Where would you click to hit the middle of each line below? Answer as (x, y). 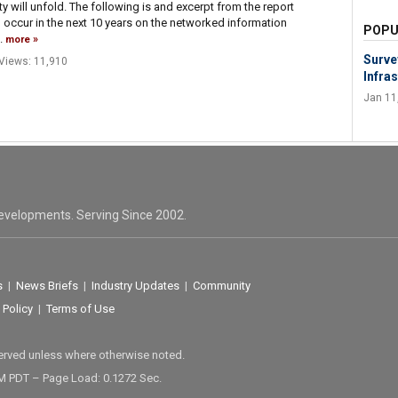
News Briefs (47, 286)
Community (221, 286)
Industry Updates (135, 286)
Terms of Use (80, 309)
